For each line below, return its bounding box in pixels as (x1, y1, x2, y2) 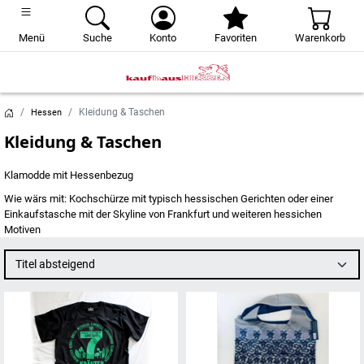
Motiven (4, 223, 41, 236)
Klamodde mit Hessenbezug (4, 169, 133, 181)
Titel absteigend (39, 258, 95, 271)
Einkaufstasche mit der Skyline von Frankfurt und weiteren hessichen (4, 208, 322, 220)
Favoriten (214, 32, 258, 44)
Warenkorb (294, 32, 345, 44)
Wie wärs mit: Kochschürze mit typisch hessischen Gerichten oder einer (4, 193, 333, 205)
